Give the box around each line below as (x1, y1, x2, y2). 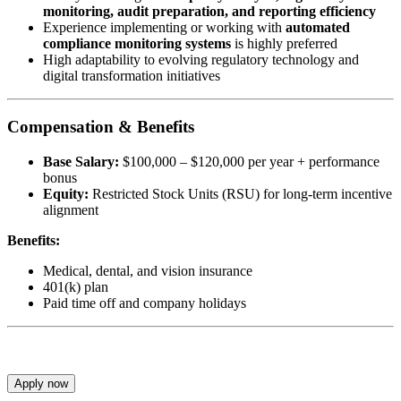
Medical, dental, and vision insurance (43, 262, 252, 278)
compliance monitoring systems (43, 36, 231, 52)
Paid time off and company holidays (43, 294, 246, 311)
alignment (43, 201, 98, 218)
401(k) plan (43, 278, 108, 294)
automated (286, 20, 350, 36)
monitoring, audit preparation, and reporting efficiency (43, 4, 376, 20)
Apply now (14, 377, 68, 391)
